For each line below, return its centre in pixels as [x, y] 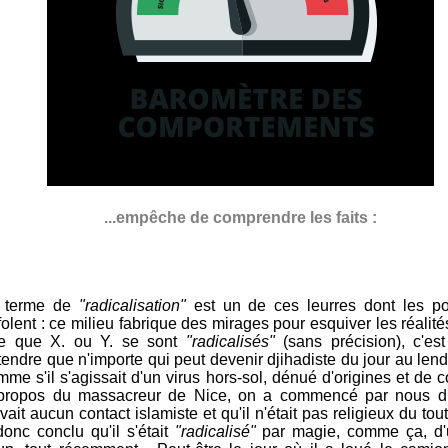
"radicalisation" [132, 305]
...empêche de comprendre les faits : [240, 217]
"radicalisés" [230, 341]
